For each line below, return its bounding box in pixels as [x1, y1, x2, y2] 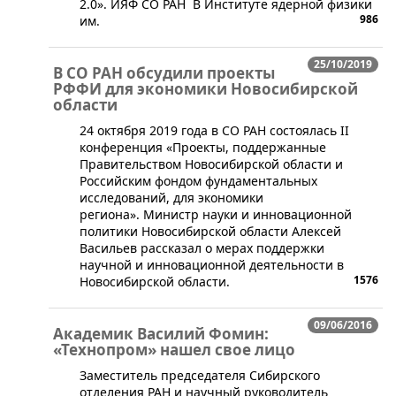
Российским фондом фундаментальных [80, 172, 317, 190]
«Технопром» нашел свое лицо [53, 339, 295, 361]
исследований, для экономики [80, 189, 263, 207]
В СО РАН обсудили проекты [53, 63, 275, 84]
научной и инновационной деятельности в [80, 256, 344, 274]
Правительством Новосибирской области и [80, 156, 343, 173]
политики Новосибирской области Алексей [80, 223, 341, 240]
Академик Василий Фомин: [53, 324, 269, 345]
